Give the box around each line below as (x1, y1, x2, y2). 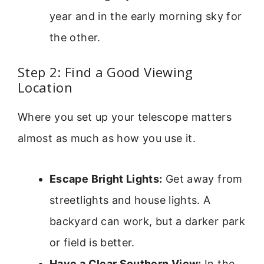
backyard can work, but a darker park (49, 214, 245, 227)
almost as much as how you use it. (18, 132, 196, 145)
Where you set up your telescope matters (18, 111, 232, 124)
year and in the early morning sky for (49, 10, 242, 23)
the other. (49, 31, 101, 44)
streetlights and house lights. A (49, 193, 211, 206)
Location (18, 78, 72, 97)
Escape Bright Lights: (49, 172, 163, 185)
